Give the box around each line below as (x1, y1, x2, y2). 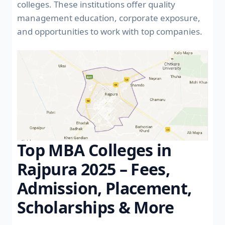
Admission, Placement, (17, 177, 192, 199)
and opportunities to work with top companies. (17, 25, 202, 37)
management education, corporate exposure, (17, 12, 200, 24)
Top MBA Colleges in (17, 139, 172, 161)
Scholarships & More (17, 196, 174, 218)
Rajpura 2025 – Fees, (17, 158, 170, 180)
